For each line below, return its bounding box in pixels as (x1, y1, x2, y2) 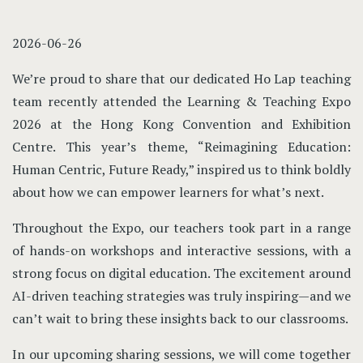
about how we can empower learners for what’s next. (12, 183, 324, 201)
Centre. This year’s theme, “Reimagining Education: (12, 138, 351, 156)
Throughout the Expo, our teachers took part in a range (12, 219, 351, 237)
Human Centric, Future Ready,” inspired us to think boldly (12, 160, 351, 178)
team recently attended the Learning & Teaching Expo (12, 92, 351, 110)
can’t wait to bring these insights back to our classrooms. (12, 310, 348, 327)
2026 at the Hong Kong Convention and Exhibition (12, 115, 351, 133)
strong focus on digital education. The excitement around (12, 264, 351, 282)
